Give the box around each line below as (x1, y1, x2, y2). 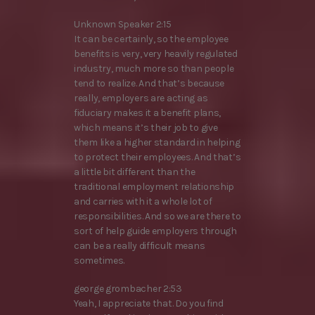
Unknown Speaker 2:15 (74, 18, 172, 31)
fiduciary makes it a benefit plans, (74, 107, 221, 120)
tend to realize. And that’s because (74, 77, 225, 90)
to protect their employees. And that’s (74, 151, 241, 164)
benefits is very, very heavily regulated (74, 48, 238, 60)
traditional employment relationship (74, 181, 235, 193)
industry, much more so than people (74, 63, 234, 75)
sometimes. (74, 255, 125, 267)
